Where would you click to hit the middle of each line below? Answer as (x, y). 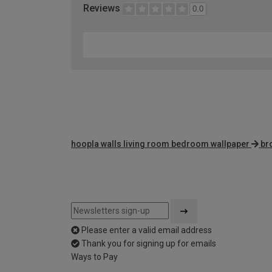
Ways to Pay (94, 257)
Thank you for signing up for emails (149, 244)
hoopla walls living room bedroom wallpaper (160, 144)
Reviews (103, 8)
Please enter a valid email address (147, 230)
